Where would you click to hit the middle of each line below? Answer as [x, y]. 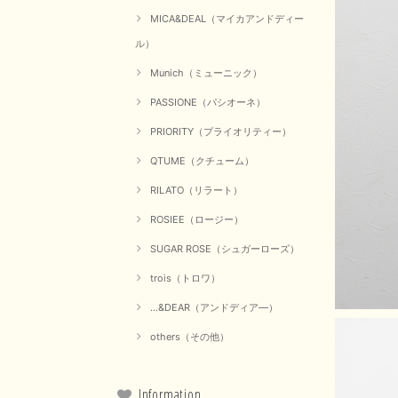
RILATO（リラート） [196, 191]
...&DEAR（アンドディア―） [214, 308]
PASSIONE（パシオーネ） [208, 103]
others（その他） [190, 337]
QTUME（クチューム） [202, 161]
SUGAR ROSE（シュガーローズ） [225, 249]
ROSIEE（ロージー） [197, 220]
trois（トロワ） [185, 279]
